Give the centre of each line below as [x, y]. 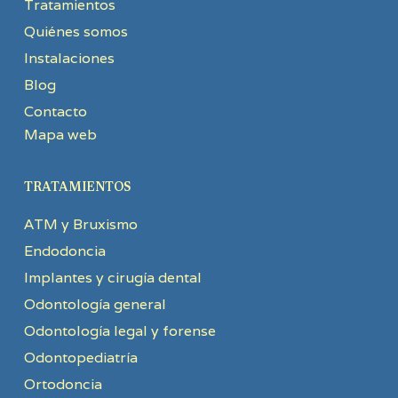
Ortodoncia [63, 385]
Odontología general [95, 305]
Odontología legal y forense [119, 331]
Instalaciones [69, 59]
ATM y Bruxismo [80, 225]
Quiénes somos [76, 32]
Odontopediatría [80, 358]
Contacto [55, 112]
